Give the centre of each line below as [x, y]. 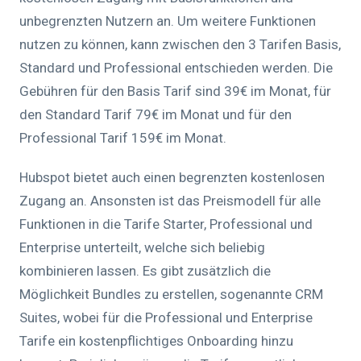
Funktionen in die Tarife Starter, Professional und [166, 224]
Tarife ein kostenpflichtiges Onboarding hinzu [156, 341]
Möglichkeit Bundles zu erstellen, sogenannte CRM [171, 295]
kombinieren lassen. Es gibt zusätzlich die [145, 271]
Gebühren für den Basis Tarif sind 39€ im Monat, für [175, 91]
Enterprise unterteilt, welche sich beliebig [142, 248]
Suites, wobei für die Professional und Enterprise [166, 318]
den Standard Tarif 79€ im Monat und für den [156, 115]
